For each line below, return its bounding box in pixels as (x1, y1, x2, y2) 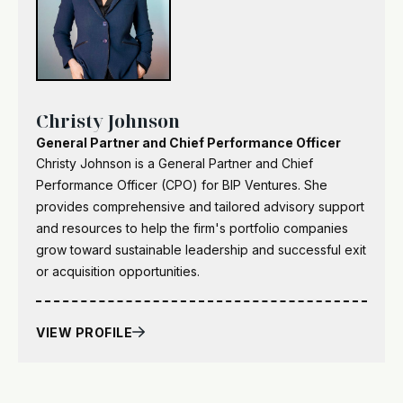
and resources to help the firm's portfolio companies (36, 219, 348, 236)
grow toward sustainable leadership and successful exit (36, 241, 366, 257)
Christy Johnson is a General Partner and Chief (36, 155, 313, 171)
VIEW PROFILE (36, 324, 132, 340)
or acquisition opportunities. (36, 263, 200, 279)
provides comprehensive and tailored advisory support (36, 198, 364, 214)
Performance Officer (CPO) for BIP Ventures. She (36, 176, 327, 193)
